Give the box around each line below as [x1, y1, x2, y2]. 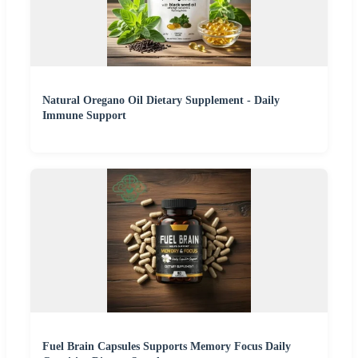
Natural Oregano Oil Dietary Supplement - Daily [42, 94, 280, 107]
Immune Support [42, 109, 126, 122]
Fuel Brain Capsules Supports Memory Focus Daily [42, 340, 291, 353]
